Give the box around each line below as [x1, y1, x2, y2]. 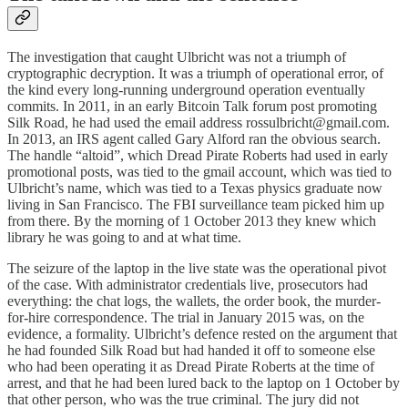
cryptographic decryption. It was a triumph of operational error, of [7, 66, 383, 82]
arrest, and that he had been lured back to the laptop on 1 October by [7, 375, 400, 392]
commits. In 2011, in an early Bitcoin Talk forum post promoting [7, 98, 377, 115]
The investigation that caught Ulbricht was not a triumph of [7, 49, 346, 66]
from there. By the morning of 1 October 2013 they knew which [7, 213, 376, 229]
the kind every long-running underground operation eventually [7, 82, 365, 98]
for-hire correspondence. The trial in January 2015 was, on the [7, 310, 364, 326]
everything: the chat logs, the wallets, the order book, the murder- [7, 293, 381, 310]
